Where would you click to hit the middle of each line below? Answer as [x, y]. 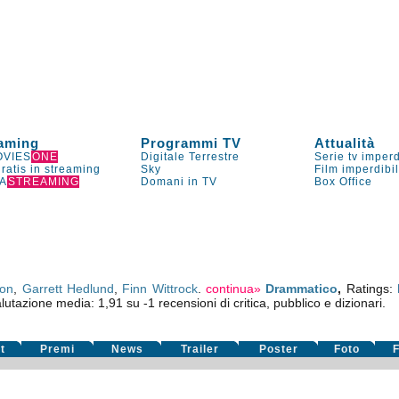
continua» [234, 289]
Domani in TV [179, 182]
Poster [278, 349]
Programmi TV [191, 143]
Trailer [200, 349]
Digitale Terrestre [191, 157]
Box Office [344, 182]
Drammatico [302, 289]
